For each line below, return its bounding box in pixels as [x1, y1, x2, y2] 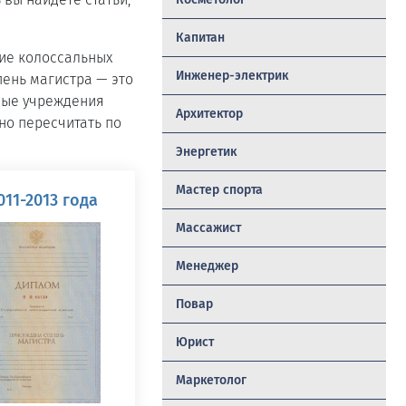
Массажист [175, 220, 241, 236]
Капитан [175, 30, 225, 45]
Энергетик [175, 144, 237, 159]
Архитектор [175, 106, 243, 121]
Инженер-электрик [175, 68, 288, 83]
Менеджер [175, 258, 238, 274]
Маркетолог [175, 372, 246, 388]
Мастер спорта [175, 182, 263, 198]
